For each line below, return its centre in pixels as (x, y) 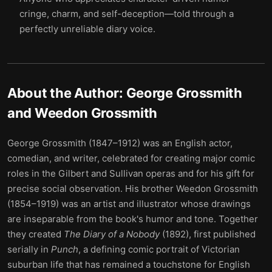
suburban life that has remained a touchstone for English (129, 264)
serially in (29, 249)
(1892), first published (208, 234)
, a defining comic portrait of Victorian (159, 249)
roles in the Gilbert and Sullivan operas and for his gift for (131, 173)
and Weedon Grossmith (82, 113)
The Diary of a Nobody (112, 234)
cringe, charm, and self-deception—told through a (127, 14)
